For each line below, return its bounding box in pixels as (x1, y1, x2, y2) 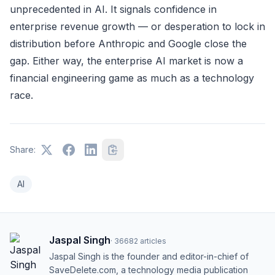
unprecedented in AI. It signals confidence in (10, 3, 217, 16)
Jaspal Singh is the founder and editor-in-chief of (49, 251, 249, 262)
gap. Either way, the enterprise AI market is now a (10, 55, 243, 68)
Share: (10, 144, 36, 155)
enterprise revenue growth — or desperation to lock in (10, 20, 265, 33)
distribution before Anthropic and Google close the (10, 37, 247, 50)
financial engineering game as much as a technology (10, 72, 254, 85)
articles (140, 236, 166, 246)
